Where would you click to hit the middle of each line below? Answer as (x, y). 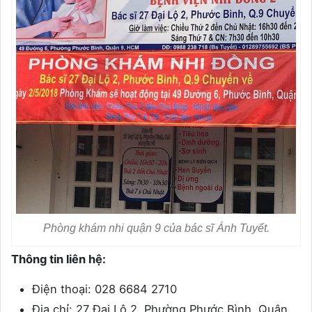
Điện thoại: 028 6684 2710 (104, 289)
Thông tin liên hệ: (58, 259)
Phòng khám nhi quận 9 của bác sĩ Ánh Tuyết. (156, 228)
